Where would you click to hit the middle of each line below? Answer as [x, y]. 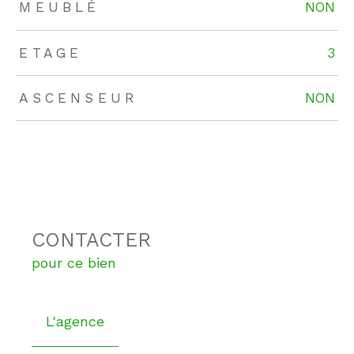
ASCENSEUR [79, 98]
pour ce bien [74, 263]
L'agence [75, 322]
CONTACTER [91, 240]
